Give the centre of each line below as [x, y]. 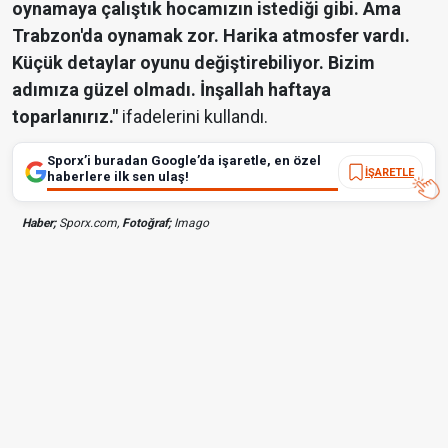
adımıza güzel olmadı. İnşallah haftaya [171, 90]
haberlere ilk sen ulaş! [118, 177]
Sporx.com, [89, 223]
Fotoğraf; [146, 223]
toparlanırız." [65, 117]
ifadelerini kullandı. [193, 117]
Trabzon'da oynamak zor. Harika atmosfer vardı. [211, 36]
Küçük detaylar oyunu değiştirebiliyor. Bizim [193, 63]
